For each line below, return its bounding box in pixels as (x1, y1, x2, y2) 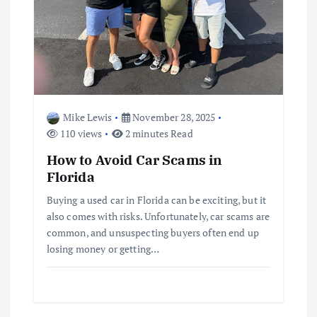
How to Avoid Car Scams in (46, 150, 223, 168)
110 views (57, 126, 103, 140)
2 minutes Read (122, 126, 193, 140)
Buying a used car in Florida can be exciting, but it (46, 192, 267, 207)
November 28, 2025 (129, 110, 216, 124)
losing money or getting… (46, 241, 160, 255)
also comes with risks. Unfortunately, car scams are (46, 209, 270, 223)
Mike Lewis (63, 110, 113, 124)
